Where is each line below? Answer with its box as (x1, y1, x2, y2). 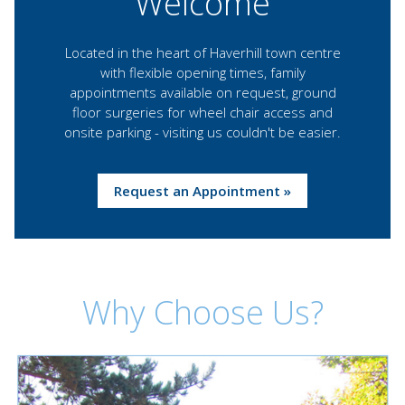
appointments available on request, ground (69, 82, 336, 101)
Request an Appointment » (114, 181, 291, 200)
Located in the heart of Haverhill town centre (64, 42, 341, 61)
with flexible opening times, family (99, 62, 306, 81)
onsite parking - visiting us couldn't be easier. (64, 122, 341, 141)
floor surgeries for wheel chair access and (72, 102, 333, 121)
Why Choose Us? (81, 289, 324, 334)
